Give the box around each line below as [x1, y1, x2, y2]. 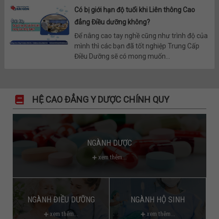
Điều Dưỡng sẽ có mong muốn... [74, 52, 170, 61]
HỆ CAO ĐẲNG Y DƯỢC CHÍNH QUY [32, 94, 170, 105]
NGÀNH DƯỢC [87, 138, 132, 148]
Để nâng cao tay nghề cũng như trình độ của [74, 32, 208, 40]
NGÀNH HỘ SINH [131, 195, 185, 205]
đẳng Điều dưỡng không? [74, 18, 150, 26]
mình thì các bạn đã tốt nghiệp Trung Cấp [74, 42, 199, 50]
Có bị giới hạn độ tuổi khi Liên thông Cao [74, 6, 195, 14]
